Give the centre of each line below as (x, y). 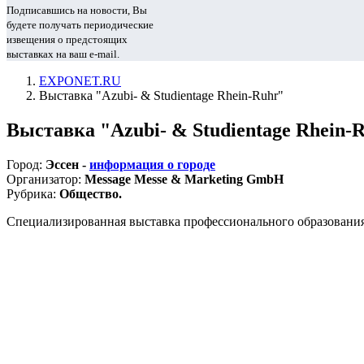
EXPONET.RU (80, 81)
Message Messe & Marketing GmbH (184, 179)
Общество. (91, 193)
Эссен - (67, 164)
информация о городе (152, 164)
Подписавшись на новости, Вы (77, 10)
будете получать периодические (80, 25)
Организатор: (45, 179)
